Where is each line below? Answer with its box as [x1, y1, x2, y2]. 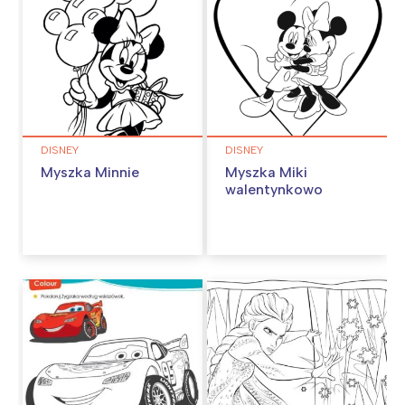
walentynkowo [225, 181, 323, 199]
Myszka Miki [225, 164, 307, 182]
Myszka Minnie [41, 164, 139, 182]
